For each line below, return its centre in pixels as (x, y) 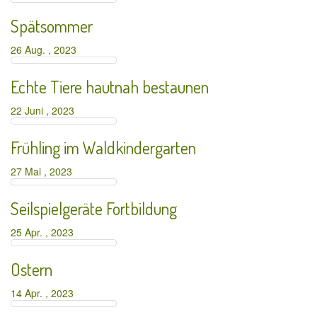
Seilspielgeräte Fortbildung (94, 208)
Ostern (31, 269)
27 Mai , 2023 (44, 171)
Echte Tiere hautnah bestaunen (110, 87)
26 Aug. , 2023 (46, 50)
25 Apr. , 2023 (45, 232)
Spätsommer (52, 26)
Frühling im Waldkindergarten (103, 148)
